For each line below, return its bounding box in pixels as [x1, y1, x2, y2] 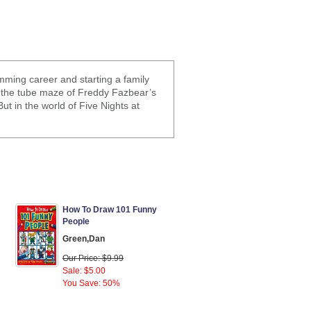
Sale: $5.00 [62, 265, 106, 276]
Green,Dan [62, 233, 105, 244]
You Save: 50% [62, 278, 120, 288]
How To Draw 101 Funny [62, 204, 157, 215]
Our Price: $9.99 [62, 253, 124, 263]
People [62, 216, 90, 226]
